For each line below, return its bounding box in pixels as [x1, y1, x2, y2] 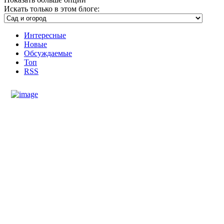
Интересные [24, 30, 66, 39]
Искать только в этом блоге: [4, 4, 99, 13]
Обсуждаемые [24, 48, 72, 57]
